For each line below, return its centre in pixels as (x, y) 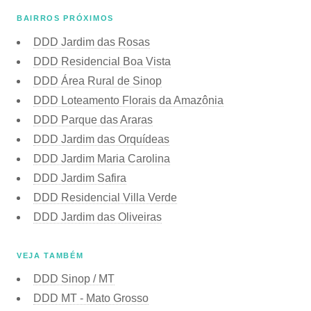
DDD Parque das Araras (93, 119)
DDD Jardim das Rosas (92, 42)
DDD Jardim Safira (80, 178)
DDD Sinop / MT (74, 278)
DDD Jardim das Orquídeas (101, 139)
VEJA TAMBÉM (50, 255)
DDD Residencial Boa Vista (102, 61)
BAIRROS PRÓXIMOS (65, 18)
